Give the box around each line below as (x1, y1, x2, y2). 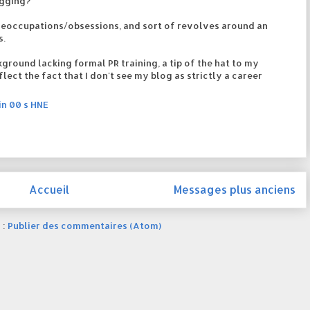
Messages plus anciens (174, 183, 295, 197)
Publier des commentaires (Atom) (8, 219, 161, 231)
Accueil (29, 183, 69, 197)
